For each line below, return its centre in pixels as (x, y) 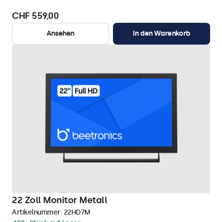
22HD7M (77, 212)
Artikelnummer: (38, 212)
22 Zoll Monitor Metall (59, 200)
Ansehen (60, 33)
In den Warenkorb (162, 33)
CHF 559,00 (35, 16)
